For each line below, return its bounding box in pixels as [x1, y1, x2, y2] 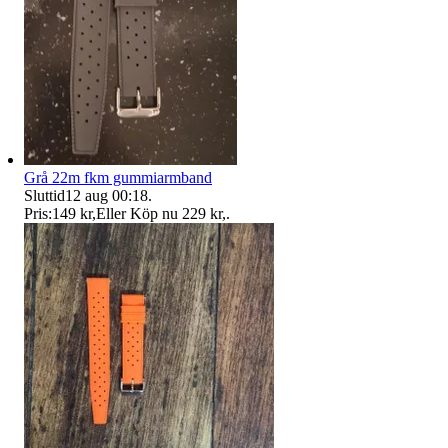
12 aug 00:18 [65, 186, 148, 204]
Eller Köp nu [96, 204, 178, 222]
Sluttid [24, 186, 65, 204]
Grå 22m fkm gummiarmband [24, 168, 212, 186]
